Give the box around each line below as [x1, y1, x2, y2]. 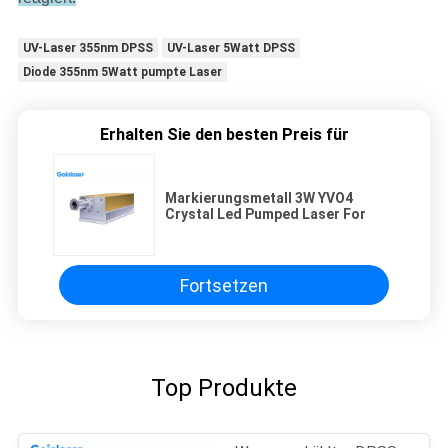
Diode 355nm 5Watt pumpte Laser [22, 65, 222, 80]
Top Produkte [151, 374, 297, 403]
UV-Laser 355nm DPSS [22, 41, 153, 56]
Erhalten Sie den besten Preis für [99, 125, 349, 145]
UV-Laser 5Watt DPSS [166, 41, 295, 56]
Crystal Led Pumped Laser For [165, 206, 366, 223]
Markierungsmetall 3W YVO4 [165, 190, 353, 207]
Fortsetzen [180, 274, 268, 296]
